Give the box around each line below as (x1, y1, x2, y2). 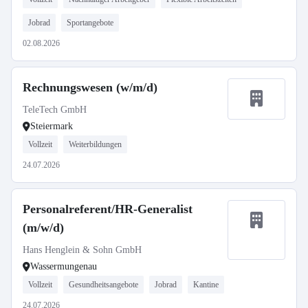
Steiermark (30, 121, 73, 131)
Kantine (193, 280, 219, 289)
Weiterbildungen (69, 140, 122, 149)
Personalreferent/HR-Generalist (23, 202, 192, 216)
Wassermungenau (30, 261, 97, 272)
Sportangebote (67, 18, 113, 27)
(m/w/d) (23, 221, 64, 234)
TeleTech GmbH (23, 104, 87, 115)
